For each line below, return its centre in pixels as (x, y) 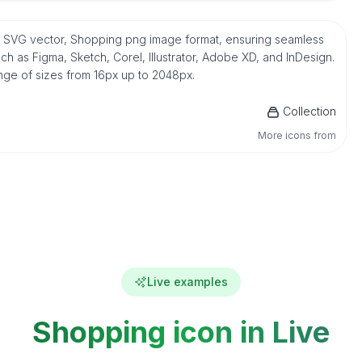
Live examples (187, 282)
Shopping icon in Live (181, 332)
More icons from (297, 135)
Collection (310, 111)
